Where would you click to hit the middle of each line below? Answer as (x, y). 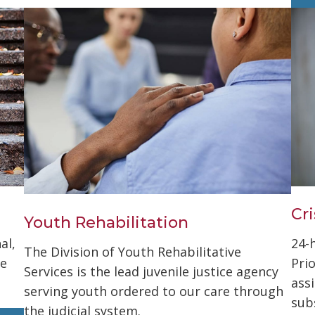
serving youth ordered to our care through (154, 291)
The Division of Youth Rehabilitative (133, 252)
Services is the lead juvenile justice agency (151, 272)
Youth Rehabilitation (106, 222)
